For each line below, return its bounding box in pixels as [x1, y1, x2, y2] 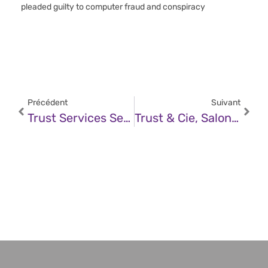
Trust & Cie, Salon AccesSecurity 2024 [231, 111, 239, 126]
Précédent [28, 98, 68, 108]
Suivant [211, 98, 240, 108]
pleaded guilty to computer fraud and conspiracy [21, 2, 205, 13]
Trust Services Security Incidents [123, 111, 130, 126]
